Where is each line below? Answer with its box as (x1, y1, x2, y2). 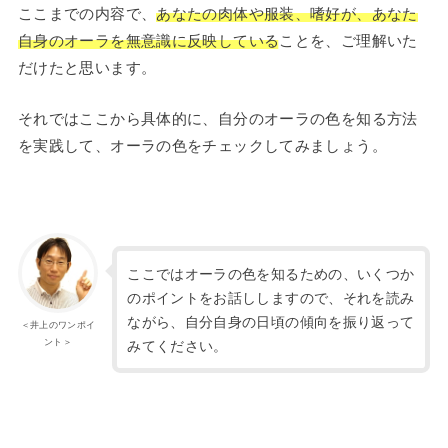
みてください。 (127, 335, 228, 356)
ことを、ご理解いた (279, 28, 418, 50)
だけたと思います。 (17, 55, 157, 77)
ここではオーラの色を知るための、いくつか (127, 263, 415, 284)
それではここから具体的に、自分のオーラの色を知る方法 (17, 106, 418, 128)
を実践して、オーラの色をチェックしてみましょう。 (17, 133, 387, 155)
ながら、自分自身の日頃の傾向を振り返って (127, 311, 415, 332)
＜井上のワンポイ (20, 317, 96, 332)
